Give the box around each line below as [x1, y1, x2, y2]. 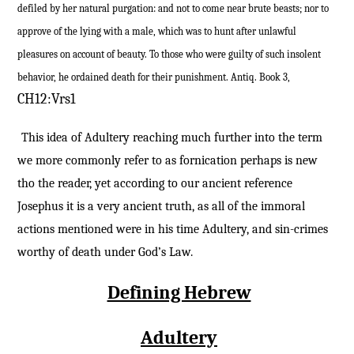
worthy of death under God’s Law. [17, 244, 193, 259]
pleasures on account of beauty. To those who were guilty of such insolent [17, 48, 321, 61]
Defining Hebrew [107, 281, 251, 303]
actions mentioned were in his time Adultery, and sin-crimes [17, 221, 328, 236]
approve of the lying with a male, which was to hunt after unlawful [17, 25, 296, 38]
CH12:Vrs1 [17, 91, 76, 108]
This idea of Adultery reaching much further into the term [21, 130, 322, 145]
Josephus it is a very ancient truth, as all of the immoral [17, 198, 305, 213]
